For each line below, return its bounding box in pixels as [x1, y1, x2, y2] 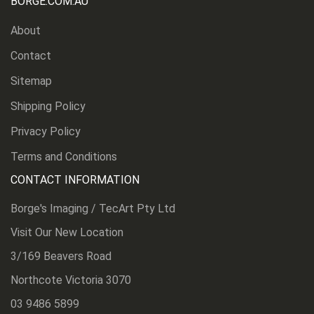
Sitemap [11, 74, 52, 88]
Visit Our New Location [11, 225, 123, 239]
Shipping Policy [11, 99, 86, 113]
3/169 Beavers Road [11, 249, 111, 263]
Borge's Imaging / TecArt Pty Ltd [11, 201, 175, 215]
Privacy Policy [11, 124, 81, 138]
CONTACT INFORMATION [11, 172, 139, 186]
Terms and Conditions [11, 149, 117, 163]
